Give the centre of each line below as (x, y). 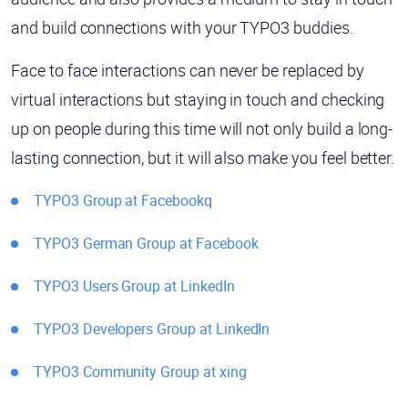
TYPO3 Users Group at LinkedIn (134, 286)
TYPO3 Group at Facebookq (123, 200)
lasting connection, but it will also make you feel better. (203, 157)
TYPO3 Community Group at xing (140, 371)
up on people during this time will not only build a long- (202, 128)
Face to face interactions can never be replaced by (188, 70)
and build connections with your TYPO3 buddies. (182, 27)
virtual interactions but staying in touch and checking (198, 99)
